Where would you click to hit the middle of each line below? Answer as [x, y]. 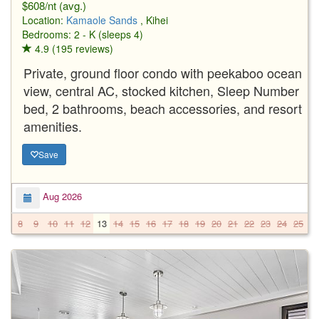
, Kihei [154, 20]
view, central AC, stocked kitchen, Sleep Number [161, 90]
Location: [44, 20]
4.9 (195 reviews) [73, 48]
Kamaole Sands [102, 20]
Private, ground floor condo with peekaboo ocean [163, 72]
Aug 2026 [61, 197]
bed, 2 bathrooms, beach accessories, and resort [163, 108]
